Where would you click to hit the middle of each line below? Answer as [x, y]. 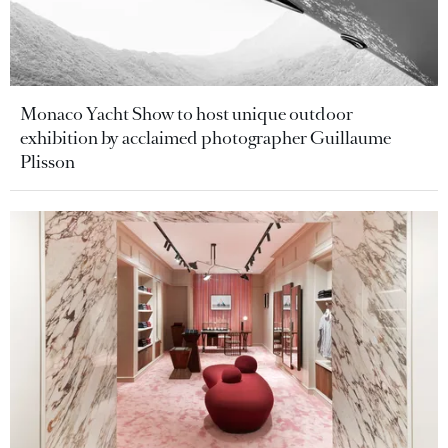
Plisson [47, 161]
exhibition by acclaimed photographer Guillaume [205, 137]
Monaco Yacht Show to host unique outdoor [186, 113]
